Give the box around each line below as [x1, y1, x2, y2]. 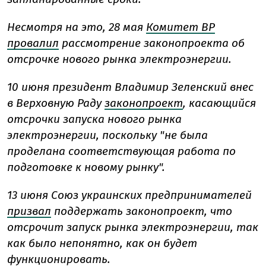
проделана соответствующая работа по [7, 144, 236, 158]
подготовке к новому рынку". [7, 160, 165, 174]
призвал [7, 204, 51, 218]
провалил [7, 36, 59, 50]
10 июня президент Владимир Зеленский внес [7, 80, 254, 94]
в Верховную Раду [7, 96, 104, 110]
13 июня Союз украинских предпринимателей [7, 188, 252, 202]
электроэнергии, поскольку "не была [7, 128, 208, 142]
